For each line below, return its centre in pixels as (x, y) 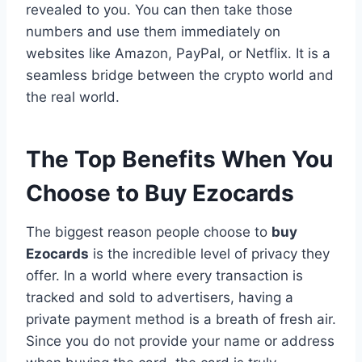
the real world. (73, 97)
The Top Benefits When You (179, 159)
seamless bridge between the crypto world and (180, 75)
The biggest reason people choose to (149, 232)
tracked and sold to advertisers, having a (160, 297)
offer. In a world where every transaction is (164, 275)
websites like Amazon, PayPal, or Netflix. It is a (178, 53)
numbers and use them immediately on (153, 31)
